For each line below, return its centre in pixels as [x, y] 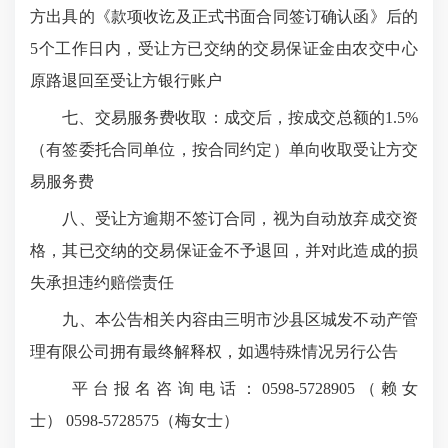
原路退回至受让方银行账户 [126, 80]
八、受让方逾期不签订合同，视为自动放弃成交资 [224, 218]
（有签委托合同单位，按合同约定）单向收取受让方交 [224, 149]
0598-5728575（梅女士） [150, 420]
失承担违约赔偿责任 [102, 282]
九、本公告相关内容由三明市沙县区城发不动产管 [224, 319]
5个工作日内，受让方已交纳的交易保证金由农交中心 [224, 48]
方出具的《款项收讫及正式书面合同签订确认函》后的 [224, 16]
